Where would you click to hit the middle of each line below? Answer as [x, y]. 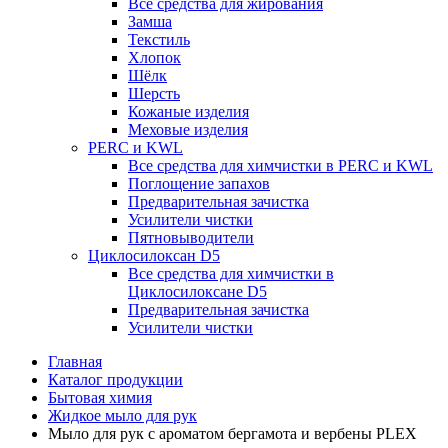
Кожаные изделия [188, 111]
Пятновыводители [191, 237]
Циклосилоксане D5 [197, 291]
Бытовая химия [100, 397]
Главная [75, 361]
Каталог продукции [115, 379]
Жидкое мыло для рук [122, 415]
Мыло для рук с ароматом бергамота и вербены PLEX [232, 433]
